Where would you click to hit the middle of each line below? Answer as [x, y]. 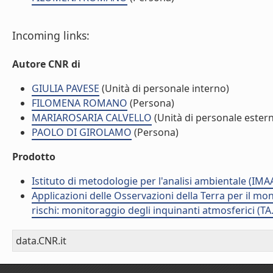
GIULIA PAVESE [66, 88]
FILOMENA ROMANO [80, 103]
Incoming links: [51, 35]
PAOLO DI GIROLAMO [82, 132]
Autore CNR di [46, 64]
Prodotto [34, 157]
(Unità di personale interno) [164, 88]
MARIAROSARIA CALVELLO [92, 118]
